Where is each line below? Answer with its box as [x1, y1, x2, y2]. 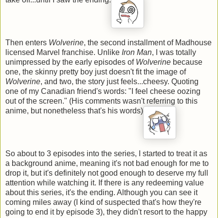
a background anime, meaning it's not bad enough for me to [5, 159, 209, 167]
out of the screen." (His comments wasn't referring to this [5, 96, 198, 105]
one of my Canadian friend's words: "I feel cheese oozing [5, 87, 200, 95]
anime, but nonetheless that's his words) [5, 106, 143, 115]
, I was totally [152, 48, 196, 56]
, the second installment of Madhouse [84, 38, 212, 47]
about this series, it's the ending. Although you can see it [5, 188, 198, 197]
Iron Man [122, 48, 152, 56]
